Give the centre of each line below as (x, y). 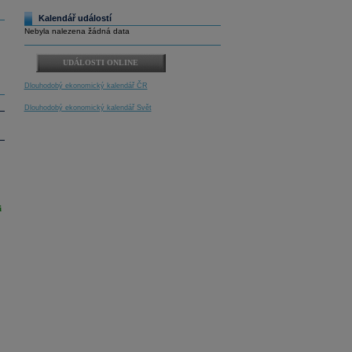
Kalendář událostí (75, 18)
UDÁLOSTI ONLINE (101, 63)
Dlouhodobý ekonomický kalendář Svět (88, 108)
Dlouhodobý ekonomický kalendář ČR (86, 86)
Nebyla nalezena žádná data (77, 31)
